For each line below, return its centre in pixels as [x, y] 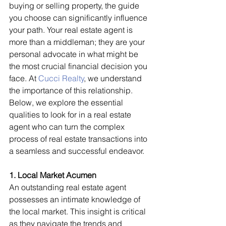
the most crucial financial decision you [79, 66]
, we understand [114, 78]
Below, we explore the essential [67, 102]
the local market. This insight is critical [78, 211]
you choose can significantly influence [79, 17]
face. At [24, 78]
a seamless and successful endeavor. [77, 151]
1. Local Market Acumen [53, 175]
